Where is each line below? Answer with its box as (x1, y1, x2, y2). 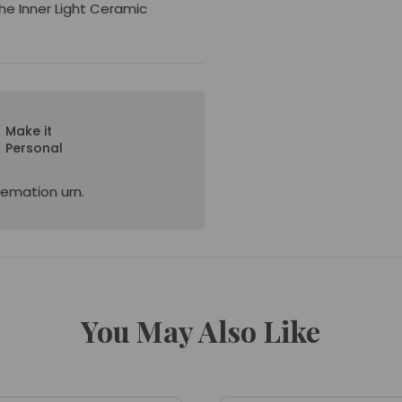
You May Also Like (81, 311, 321, 350)
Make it (5, 122, 53, 140)
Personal (5, 139, 64, 157)
